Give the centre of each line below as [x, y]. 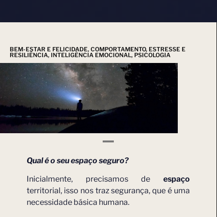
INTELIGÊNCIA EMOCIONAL [91, 55]
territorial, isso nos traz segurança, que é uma [108, 191]
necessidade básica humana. [78, 202]
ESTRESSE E [167, 49]
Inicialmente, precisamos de [95, 179]
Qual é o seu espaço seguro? [78, 160]
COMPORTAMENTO [118, 49]
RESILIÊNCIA [29, 55]
